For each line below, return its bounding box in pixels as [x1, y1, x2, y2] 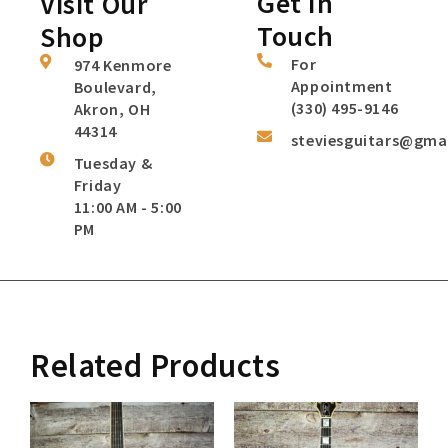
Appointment [290, 75, 393, 96]
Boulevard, [73, 76, 157, 97]
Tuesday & [73, 152, 153, 173]
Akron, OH [73, 98, 151, 119]
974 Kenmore [73, 54, 172, 75]
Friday [73, 174, 122, 195]
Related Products [30, 344, 281, 386]
